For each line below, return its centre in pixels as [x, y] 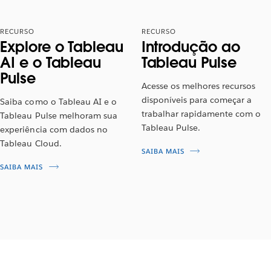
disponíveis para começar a [197, 100]
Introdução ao [191, 47]
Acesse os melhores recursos [198, 86]
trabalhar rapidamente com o [201, 113]
